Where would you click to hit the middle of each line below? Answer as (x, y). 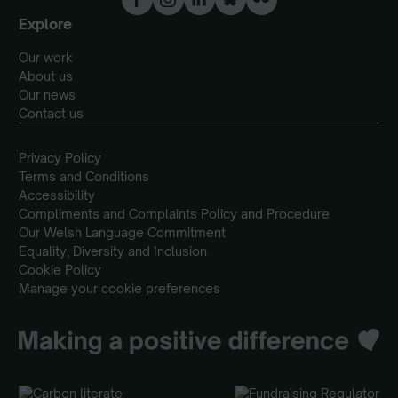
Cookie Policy (60, 270)
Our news (47, 95)
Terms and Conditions (84, 177)
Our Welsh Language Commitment (122, 233)
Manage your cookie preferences (119, 289)
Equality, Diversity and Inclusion (113, 251)
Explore (45, 24)
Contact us (51, 114)
